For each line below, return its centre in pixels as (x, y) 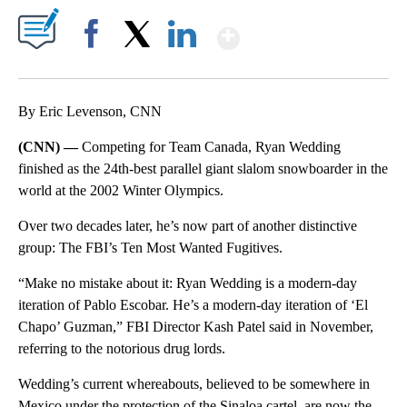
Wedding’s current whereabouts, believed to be (152, 383)
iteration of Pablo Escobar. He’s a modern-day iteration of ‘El (193, 304)
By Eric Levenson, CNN (90, 111)
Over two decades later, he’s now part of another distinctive (188, 225)
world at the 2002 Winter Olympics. (121, 190)
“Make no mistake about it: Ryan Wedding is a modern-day (188, 283)
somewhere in (330, 383)
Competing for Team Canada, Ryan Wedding (211, 146)
